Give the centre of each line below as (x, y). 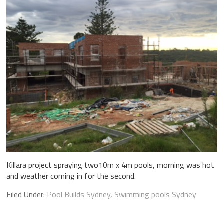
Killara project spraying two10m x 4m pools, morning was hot (110, 165)
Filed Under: (26, 194)
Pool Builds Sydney (78, 194)
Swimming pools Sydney (155, 194)
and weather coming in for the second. (71, 176)
